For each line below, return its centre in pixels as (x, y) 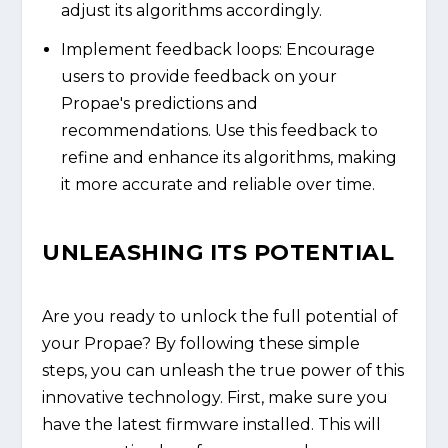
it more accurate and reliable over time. (217, 184)
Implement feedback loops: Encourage (217, 49)
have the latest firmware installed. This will (212, 424)
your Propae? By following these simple (201, 343)
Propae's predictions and (159, 103)
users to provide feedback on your (198, 76)
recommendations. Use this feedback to (219, 130)
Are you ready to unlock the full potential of (220, 316)
